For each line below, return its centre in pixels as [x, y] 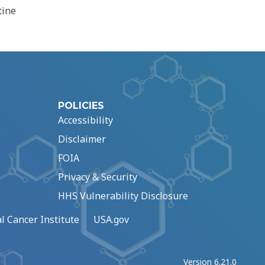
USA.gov [111, 220]
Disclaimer [82, 139]
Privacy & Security [98, 177]
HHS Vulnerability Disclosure [123, 196]
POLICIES [81, 106]
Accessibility [85, 120]
